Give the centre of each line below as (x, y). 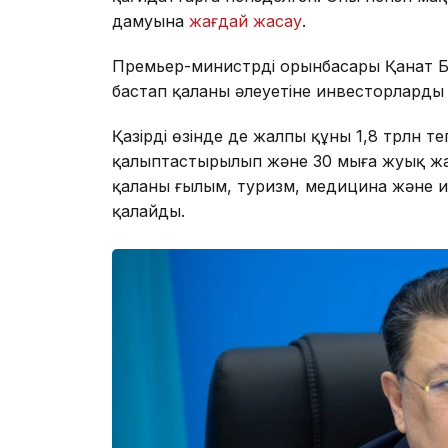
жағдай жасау (245, 20)
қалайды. (148, 210)
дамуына (150, 20)
